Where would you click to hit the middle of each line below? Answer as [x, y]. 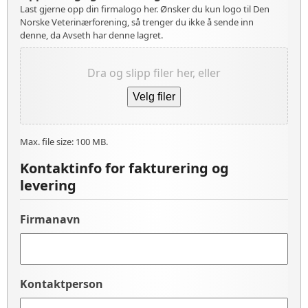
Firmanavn [50, 219]
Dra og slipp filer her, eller [154, 73]
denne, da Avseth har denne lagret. [91, 35]
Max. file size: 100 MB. [64, 142]
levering [48, 185]
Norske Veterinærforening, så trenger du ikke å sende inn [137, 22]
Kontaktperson [62, 284]
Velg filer [154, 97]
